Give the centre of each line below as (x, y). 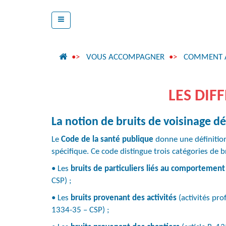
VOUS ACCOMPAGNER (125, 57)
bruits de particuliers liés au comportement (148, 169)
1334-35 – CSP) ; (80, 210)
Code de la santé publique (107, 139)
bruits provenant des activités (124, 198)
